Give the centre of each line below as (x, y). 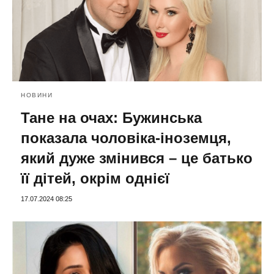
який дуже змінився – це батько (137, 158)
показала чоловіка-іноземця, (126, 138)
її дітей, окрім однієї (95, 178)
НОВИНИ (37, 95)
